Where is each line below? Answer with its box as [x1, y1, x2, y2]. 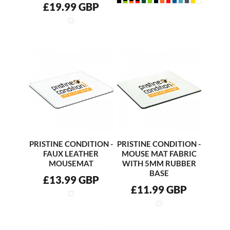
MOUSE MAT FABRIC [121, 149, 197, 159]
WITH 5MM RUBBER [122, 159, 196, 168]
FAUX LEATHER [43, 149, 99, 159]
